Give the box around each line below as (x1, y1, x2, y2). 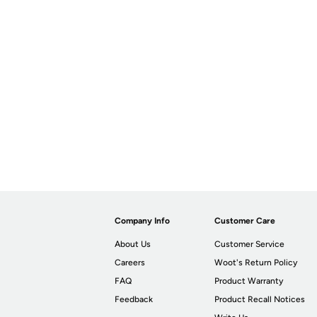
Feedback (115, 294, 153, 304)
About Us (115, 239, 151, 249)
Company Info (115, 216, 170, 226)
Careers (115, 258, 145, 267)
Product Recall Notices (214, 294, 306, 304)
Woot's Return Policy (214, 258, 298, 267)
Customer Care (214, 216, 276, 226)
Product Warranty (214, 276, 284, 286)
